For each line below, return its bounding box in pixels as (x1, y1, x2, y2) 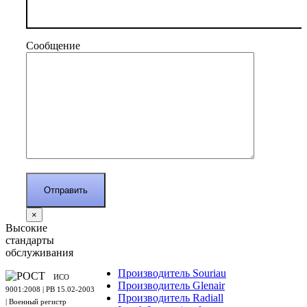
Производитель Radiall (118, 292, 223, 304)
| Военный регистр (5, 297, 66, 306)
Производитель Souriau (118, 267, 226, 279)
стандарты (5, 234, 54, 246)
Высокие (5, 222, 47, 234)
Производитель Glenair (118, 280, 225, 291)
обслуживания (5, 247, 73, 258)
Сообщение (26, 40, 80, 51)
